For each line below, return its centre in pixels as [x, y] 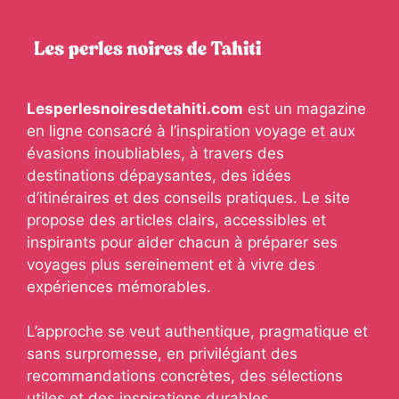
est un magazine [305, 108]
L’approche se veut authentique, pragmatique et [197, 331]
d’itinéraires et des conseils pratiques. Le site [188, 197]
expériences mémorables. [119, 286]
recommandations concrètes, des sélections [185, 376]
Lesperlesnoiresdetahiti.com [135, 108]
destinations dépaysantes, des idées [159, 175]
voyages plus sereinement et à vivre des [171, 264]
